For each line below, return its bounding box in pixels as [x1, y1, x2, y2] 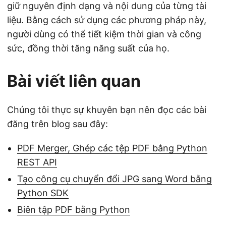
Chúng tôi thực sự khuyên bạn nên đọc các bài [7, 104, 206, 115]
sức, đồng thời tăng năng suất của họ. [7, 43, 169, 53]
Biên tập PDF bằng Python [17, 204, 130, 215]
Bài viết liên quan [7, 71, 141, 91]
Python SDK [17, 188, 69, 198]
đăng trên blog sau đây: [7, 119, 108, 129]
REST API [17, 157, 57, 167]
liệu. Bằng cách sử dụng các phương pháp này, [7, 15, 206, 25]
